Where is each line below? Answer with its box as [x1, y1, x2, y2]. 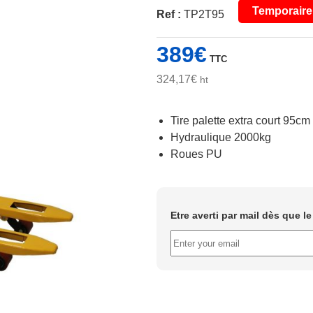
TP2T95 [184, 8, 224, 20]
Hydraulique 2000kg [170, 131, 271, 143]
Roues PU [170, 148, 222, 160]
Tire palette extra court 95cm [170, 115, 310, 126]
